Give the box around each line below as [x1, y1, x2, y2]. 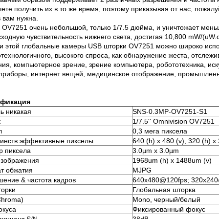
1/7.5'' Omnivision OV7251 [132, 117, 215, 126]
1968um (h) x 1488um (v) [132, 156, 212, 165]
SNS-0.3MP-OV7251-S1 [132, 108, 207, 116]
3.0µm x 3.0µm [132, 147, 179, 155]
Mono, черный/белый [132, 196, 200, 204]
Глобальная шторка [132, 186, 196, 194]
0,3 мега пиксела [132, 127, 187, 135]
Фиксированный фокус [132, 205, 205, 214]
